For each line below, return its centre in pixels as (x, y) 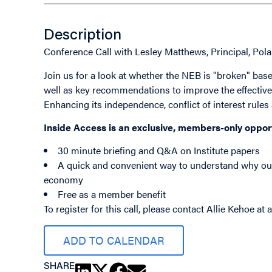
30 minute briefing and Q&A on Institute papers (159, 151)
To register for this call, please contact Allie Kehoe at (155, 209)
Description (83, 36)
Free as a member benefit (112, 194)
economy (63, 180)
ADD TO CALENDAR (114, 240)
